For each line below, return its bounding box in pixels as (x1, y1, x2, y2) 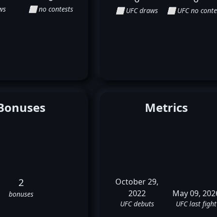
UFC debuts (120, 199, 154, 208)
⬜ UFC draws (116, 6, 158, 15)
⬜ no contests (28, 4, 73, 14)
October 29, (115, 176, 159, 187)
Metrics (145, 99, 188, 115)
